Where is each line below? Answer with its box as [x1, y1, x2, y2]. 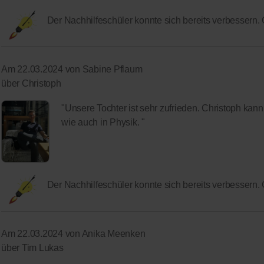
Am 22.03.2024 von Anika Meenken [1, 229, 146, 239]
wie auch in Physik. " [61, 117, 145, 128]
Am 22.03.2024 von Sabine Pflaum [1, 64, 143, 75]
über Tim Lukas [1, 243, 64, 253]
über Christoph [1, 78, 61, 89]
